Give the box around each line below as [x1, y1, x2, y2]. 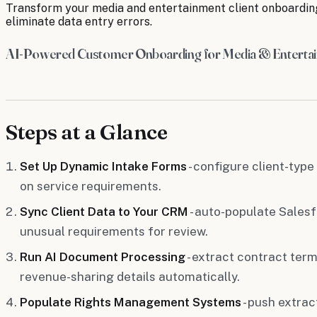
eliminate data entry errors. [6, 14, 152, 28]
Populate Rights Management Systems [20, 294, 241, 309]
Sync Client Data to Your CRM [20, 204, 188, 219]
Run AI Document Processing [20, 249, 185, 264]
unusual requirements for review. [20, 224, 208, 238]
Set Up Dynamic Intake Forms [20, 158, 187, 173]
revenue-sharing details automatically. [20, 269, 240, 284]
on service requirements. [20, 178, 161, 193]
